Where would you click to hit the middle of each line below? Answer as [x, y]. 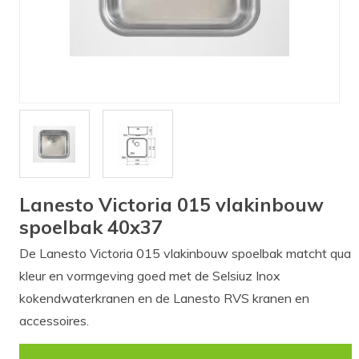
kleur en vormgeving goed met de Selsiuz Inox [149, 275]
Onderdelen [53, 37]
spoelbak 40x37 [91, 226]
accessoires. [54, 320]
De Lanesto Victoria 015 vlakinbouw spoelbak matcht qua [185, 253]
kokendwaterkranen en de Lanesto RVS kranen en [164, 298]
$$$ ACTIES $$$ [71, 170]
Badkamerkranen [69, 105]
